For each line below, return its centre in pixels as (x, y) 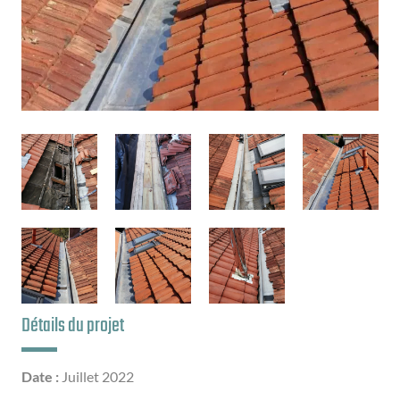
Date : (42, 376)
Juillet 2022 (98, 376)
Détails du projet (73, 325)
